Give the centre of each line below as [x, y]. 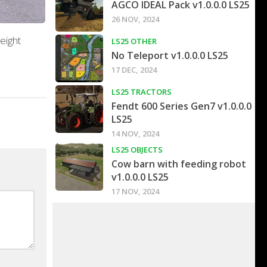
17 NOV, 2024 [135, 192]
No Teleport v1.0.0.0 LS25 [170, 56]
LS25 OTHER [134, 41]
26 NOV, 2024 [135, 19]
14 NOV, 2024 [135, 134]
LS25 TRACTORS [142, 92]
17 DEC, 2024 [134, 70]
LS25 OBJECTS [137, 150]
